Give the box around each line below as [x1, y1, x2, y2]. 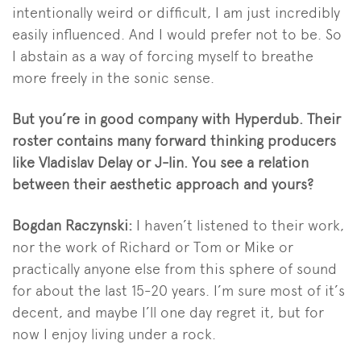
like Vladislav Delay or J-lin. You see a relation [12, 154, 309, 172]
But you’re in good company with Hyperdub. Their [12, 110, 341, 128]
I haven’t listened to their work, [136, 217, 344, 234]
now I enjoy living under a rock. [12, 326, 216, 343]
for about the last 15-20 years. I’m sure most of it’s [12, 282, 345, 300]
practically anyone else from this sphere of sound [12, 260, 337, 278]
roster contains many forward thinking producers [12, 132, 336, 150]
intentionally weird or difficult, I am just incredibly [12, 4, 340, 22]
